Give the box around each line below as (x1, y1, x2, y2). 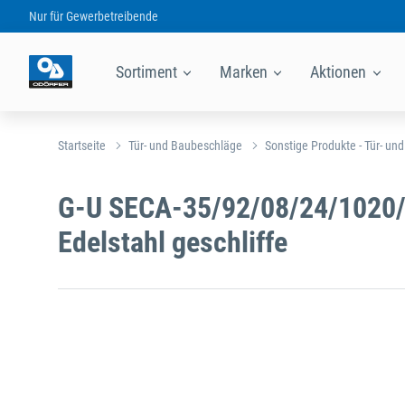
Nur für (28, 8, 66, 24)
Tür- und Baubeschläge (128, 137, 242, 153)
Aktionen (310, 61, 371, 81)
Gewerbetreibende (65, 8, 158, 24)
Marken (220, 61, 272, 81)
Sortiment (116, 61, 181, 81)
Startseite (58, 137, 106, 153)
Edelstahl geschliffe (58, 224, 287, 259)
